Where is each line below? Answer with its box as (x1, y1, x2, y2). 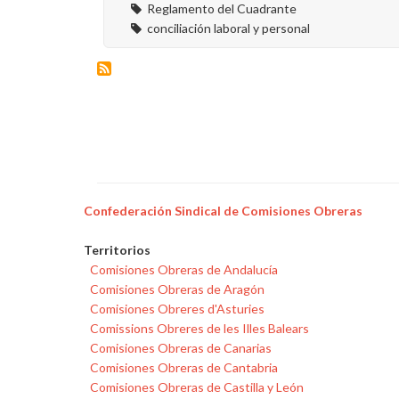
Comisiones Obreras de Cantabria (90, 360, 278, 375)
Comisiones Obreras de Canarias (90, 340, 272, 355)
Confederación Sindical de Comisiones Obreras (84, 203, 362, 218)
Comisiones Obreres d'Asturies (90, 301, 265, 316)
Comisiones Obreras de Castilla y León (90, 379, 304, 395)
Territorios (84, 242, 151, 257)
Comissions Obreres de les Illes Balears (90, 321, 309, 336)
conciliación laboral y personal (147, 20, 310, 36)
